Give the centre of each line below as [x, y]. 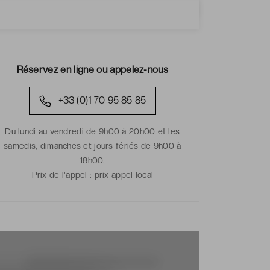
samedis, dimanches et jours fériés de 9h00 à [93, 146]
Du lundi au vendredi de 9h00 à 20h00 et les [93, 131]
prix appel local [124, 174]
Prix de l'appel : [63, 174]
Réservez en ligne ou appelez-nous [93, 69]
